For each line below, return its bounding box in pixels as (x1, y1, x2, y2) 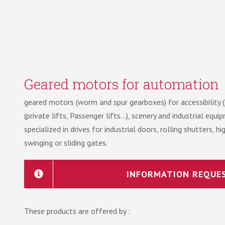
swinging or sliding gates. (24, 137, 108, 148)
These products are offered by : (24, 205, 131, 216)
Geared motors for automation (24, 74, 219, 93)
